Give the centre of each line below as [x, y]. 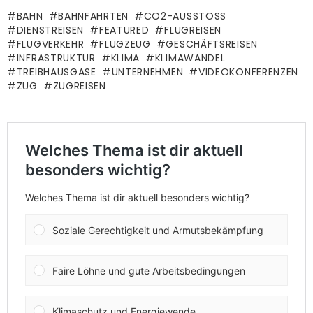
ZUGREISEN [79, 86]
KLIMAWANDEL [190, 58]
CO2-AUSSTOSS [182, 16]
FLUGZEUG [125, 44]
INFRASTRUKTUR [56, 58]
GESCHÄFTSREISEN [212, 44]
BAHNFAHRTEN [93, 16]
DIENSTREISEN [50, 30]
